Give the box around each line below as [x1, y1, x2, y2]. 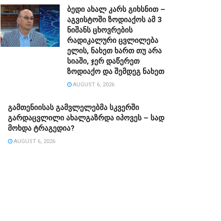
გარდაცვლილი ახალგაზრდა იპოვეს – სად [8, 113, 164, 122]
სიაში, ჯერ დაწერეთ [67, 56, 140, 66]
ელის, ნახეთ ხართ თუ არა [67, 46, 162, 55]
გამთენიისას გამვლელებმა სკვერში [8, 103, 139, 112]
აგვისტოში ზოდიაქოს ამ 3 [67, 15, 162, 24]
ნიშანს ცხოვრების [67, 25, 133, 35]
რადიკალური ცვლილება [67, 36, 158, 45]
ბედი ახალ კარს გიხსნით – [67, 4, 165, 14]
